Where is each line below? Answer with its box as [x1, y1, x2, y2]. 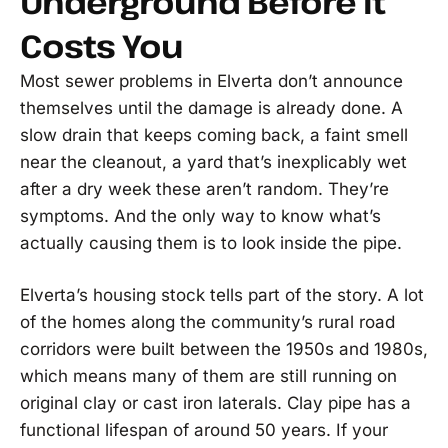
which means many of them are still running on [20, 365, 397, 386]
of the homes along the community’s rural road [20, 311, 395, 332]
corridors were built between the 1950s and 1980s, [20, 338, 428, 359]
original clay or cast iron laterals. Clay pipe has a [20, 392, 411, 413]
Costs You [20, 23, 183, 67]
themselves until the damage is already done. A [20, 97, 403, 118]
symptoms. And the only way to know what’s [20, 205, 381, 226]
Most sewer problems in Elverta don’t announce [20, 70, 403, 91]
